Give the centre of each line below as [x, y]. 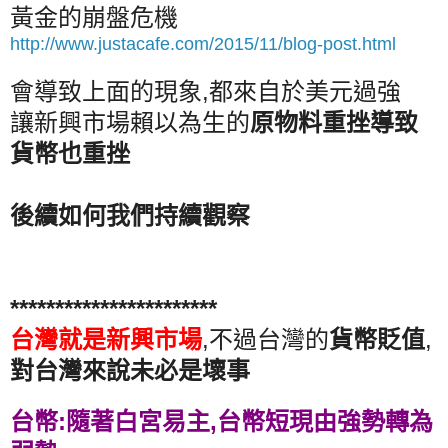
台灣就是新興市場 [106, 339]
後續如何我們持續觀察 [130, 215]
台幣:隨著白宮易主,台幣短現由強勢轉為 [221, 421]
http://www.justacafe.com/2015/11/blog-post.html [203, 43]
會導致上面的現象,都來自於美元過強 [205, 91]
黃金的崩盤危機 [94, 17]
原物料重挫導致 [334, 122]
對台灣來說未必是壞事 [130, 370]
